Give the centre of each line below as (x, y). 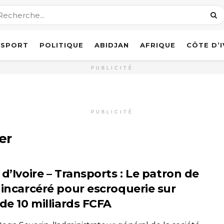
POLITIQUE (61, 45)
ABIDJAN (112, 45)
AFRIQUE (158, 45)
